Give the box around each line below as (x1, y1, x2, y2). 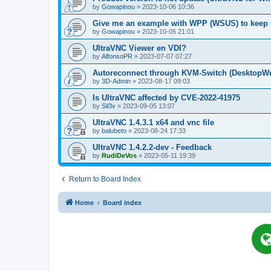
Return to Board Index (69, 175, 141, 184)
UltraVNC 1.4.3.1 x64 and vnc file (93, 118, 214, 128)
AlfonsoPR (102, 53, 132, 60)
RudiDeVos (102, 152, 137, 160)
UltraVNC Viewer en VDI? (93, 44, 186, 53)
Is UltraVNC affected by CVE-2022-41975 (93, 93, 240, 103)
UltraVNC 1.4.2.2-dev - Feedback (93, 143, 212, 152)
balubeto (102, 127, 126, 135)
